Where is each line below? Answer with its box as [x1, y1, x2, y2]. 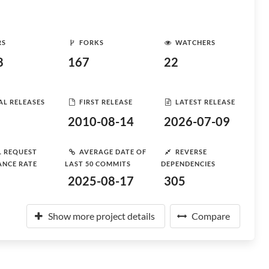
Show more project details [48, 210, 155, 222]
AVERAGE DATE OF [79, 147, 147, 156]
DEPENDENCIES [161, 160, 216, 168]
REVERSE [175, 147, 207, 156]
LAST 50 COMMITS [65, 160, 131, 168]
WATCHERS [175, 38, 216, 46]
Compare [192, 210, 230, 222]
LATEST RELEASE [175, 97, 235, 106]
